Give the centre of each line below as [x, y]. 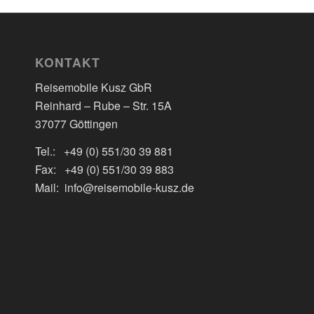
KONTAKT [68, 62]
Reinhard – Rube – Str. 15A [103, 105]
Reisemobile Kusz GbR [94, 87]
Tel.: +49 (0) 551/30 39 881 [104, 151]
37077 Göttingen [76, 123]
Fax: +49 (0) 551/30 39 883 [104, 170]
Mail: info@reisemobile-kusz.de [115, 188]
